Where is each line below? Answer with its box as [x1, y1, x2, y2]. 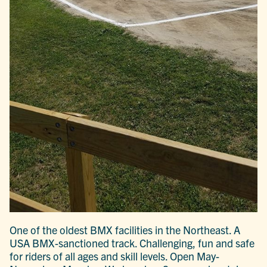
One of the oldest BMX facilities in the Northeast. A [10, 222, 241, 237]
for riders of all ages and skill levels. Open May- [10, 249, 220, 263]
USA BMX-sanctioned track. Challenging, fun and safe [10, 235, 255, 250]
